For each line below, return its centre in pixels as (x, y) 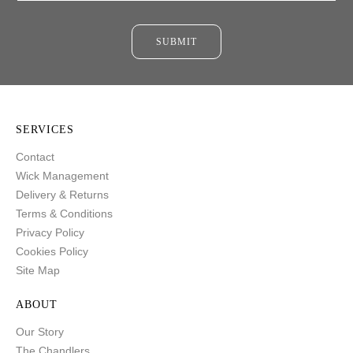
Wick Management (62, 176)
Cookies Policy (52, 252)
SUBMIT (176, 41)
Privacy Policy (50, 233)
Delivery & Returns (62, 195)
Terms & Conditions (64, 214)
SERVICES (45, 130)
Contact (35, 157)
